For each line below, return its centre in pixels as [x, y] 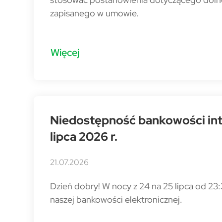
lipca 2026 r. [84, 137]
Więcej [65, 52]
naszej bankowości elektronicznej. [116, 199]
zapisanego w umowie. [94, 13]
